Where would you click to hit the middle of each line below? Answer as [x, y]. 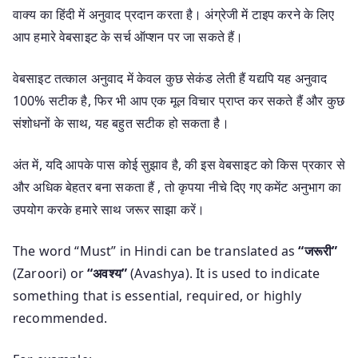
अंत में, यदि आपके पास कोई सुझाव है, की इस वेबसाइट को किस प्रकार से [179, 164]
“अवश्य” [107, 273]
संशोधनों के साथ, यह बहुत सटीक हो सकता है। [121, 123]
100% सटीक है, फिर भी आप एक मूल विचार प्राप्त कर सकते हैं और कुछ [179, 100]
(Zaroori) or [50, 273]
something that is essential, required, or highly [157, 295]
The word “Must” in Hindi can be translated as [156, 251]
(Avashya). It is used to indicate [224, 273]
